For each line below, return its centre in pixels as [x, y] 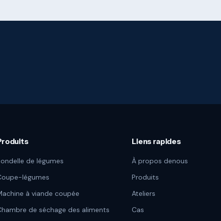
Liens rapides [156, 141]
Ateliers [144, 193]
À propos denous [160, 161]
